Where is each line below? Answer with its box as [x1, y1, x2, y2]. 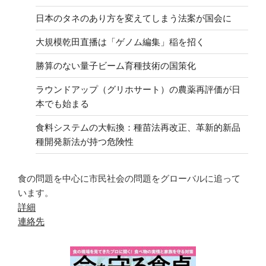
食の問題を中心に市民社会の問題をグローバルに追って [18, 173, 240, 184]
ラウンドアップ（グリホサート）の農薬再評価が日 [36, 84, 240, 94]
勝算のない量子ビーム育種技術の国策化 [36, 60, 196, 71]
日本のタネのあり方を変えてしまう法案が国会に [36, 12, 232, 23]
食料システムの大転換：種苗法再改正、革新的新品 [36, 122, 240, 132]
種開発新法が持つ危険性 [36, 136, 134, 147]
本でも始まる [36, 98, 89, 109]
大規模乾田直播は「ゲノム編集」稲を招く [36, 36, 205, 47]
